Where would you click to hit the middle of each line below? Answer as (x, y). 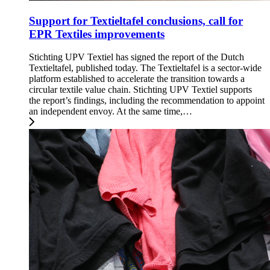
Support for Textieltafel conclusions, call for (136, 20)
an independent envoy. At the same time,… (111, 111)
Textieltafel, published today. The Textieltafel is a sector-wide (145, 68)
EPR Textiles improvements (97, 34)
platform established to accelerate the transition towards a (137, 79)
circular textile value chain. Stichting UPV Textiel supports (140, 90)
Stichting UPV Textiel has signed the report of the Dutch (137, 57)
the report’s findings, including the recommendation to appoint (147, 101)
